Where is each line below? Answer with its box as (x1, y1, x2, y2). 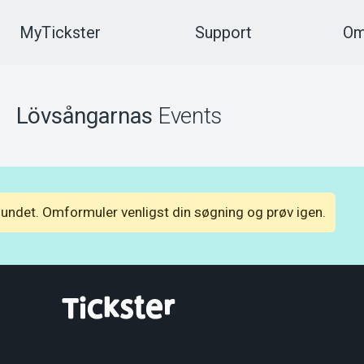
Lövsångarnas (15, 102, 154, 129)
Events (153, 102, 223, 129)
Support (194, 23, 252, 42)
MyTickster (19, 23, 101, 42)
